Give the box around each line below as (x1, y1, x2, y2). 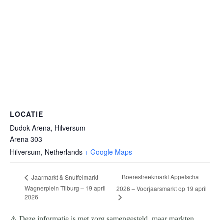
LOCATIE (10, 109, 43, 119)
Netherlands (45, 147, 82, 157)
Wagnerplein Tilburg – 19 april (25, 184, 106, 192)
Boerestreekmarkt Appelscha (121, 172, 199, 181)
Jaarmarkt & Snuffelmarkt (30, 172, 98, 181)
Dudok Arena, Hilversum (10, 123, 85, 133)
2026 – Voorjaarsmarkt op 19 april (116, 184, 207, 192)
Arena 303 (10, 134, 42, 144)
